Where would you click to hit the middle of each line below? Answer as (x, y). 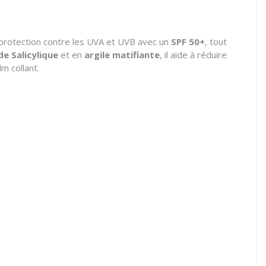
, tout (216, 42)
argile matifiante (122, 55)
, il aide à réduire (193, 55)
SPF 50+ (188, 42)
